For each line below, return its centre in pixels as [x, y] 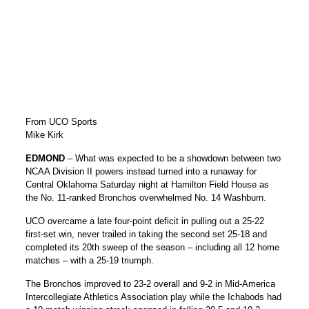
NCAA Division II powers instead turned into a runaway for [141, 171]
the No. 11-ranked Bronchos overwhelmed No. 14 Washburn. [146, 197]
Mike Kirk [45, 134]
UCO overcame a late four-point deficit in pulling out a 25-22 [145, 221]
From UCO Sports [62, 121]
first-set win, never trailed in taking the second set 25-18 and [147, 234]
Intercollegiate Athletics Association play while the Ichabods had [154, 297]
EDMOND [46, 158]
